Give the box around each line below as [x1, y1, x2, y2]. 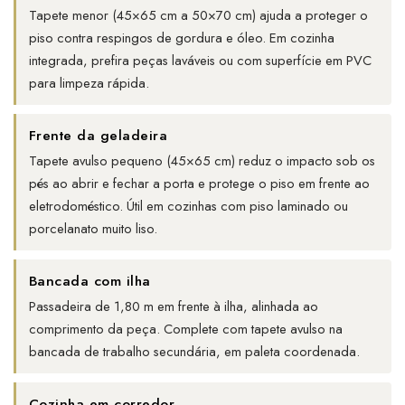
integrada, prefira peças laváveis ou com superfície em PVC [29, 51, 372, 71]
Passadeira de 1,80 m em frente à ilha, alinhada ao [29, 297, 318, 317]
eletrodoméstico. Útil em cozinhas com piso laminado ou [29, 196, 348, 217]
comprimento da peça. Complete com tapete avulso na [29, 319, 343, 340]
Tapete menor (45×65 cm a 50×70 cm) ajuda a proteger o [29, 5, 368, 26]
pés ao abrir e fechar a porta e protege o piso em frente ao [29, 174, 370, 194]
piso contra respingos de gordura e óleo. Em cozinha [29, 28, 334, 49]
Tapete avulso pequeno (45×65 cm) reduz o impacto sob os [29, 151, 375, 172]
